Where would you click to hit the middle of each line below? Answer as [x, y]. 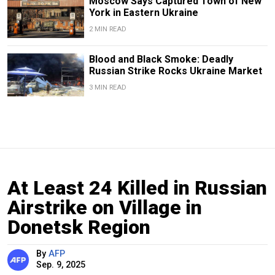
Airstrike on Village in [105, 207]
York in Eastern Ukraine [143, 12]
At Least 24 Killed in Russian [137, 188]
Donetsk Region [79, 227]
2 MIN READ [107, 29]
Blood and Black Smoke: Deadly [161, 59]
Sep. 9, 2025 [61, 265]
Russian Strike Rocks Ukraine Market [175, 71]
